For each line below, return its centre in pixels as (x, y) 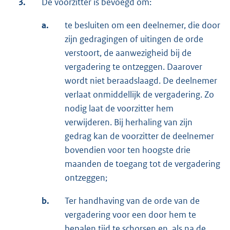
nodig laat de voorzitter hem (119, 109)
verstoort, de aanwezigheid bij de (128, 53)
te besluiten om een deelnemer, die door (142, 25)
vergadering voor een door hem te (130, 215)
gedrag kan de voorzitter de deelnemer (139, 136)
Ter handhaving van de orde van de (132, 201)
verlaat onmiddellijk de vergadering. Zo (139, 95)
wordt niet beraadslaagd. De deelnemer (141, 81)
